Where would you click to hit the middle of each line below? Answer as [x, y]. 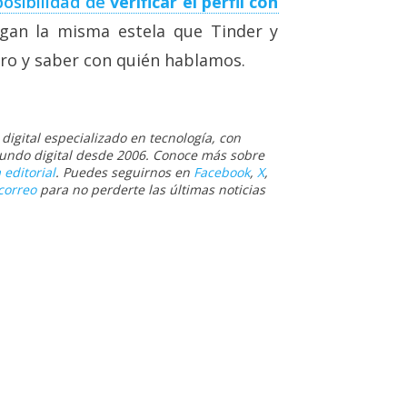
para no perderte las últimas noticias [151, 189]
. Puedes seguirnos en [124, 172]
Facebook [222, 172]
